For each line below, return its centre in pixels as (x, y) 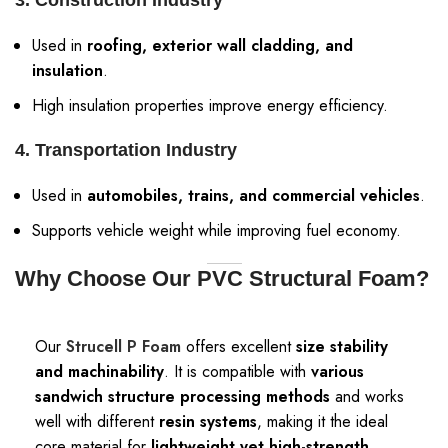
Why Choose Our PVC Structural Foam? (222, 278)
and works (367, 396)
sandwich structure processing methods (182, 396)
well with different (97, 421)
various (337, 371)
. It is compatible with (237, 371)
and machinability (99, 371)
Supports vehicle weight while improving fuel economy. (216, 230)
